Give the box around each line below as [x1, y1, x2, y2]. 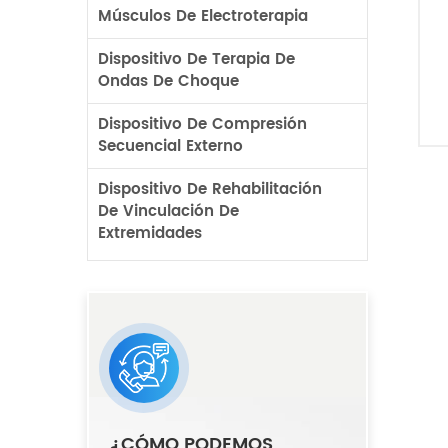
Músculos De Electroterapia [98, 4, 308, 29]
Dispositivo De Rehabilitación [98, 177, 322, 202]
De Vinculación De [98, 199, 239, 224]
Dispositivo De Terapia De [98, 47, 295, 72]
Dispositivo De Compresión [98, 112, 307, 137]
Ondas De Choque [98, 69, 239, 94]
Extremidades [98, 221, 202, 246]
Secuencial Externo [98, 134, 243, 159]
